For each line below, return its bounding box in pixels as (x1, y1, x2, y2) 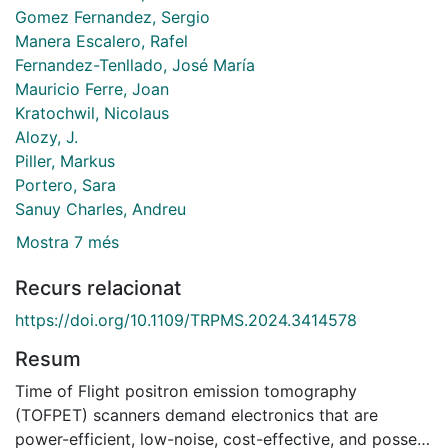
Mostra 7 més (16, 232, 119, 253)
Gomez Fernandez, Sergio (15, 6, 210, 27)
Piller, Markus (15, 150, 115, 171)
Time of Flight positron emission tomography (15, 381, 357, 402)
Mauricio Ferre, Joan (15, 78, 169, 99)
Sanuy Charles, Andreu (15, 198, 186, 219)
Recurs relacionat (15, 276, 181, 301)
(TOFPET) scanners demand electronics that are (15, 405, 378, 426)
